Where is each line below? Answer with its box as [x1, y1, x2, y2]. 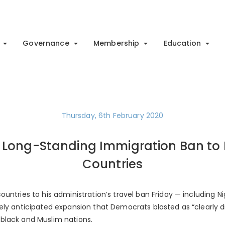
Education [163, 38, 201, 48]
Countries [82, 156, 143, 173]
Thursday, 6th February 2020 [61, 110, 164, 121]
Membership [93, 38, 140, 48]
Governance [23, 38, 69, 48]
